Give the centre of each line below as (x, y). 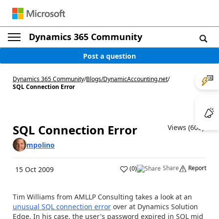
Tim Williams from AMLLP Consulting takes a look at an (102, 197)
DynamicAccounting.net (135, 79)
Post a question (109, 56)
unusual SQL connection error (62, 207)
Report (197, 168)
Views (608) (186, 127)
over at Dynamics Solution (154, 207)
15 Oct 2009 (34, 169)
